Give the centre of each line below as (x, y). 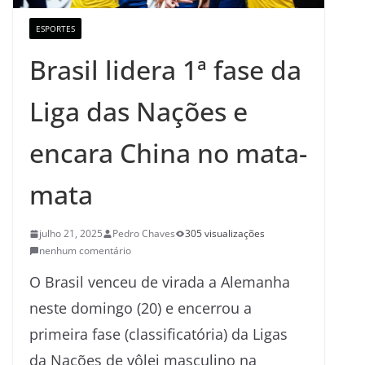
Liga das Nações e (139, 112)
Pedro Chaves (144, 234)
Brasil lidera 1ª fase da (165, 70)
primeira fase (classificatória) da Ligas (158, 334)
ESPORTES (55, 29)
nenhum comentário (85, 251)
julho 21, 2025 (71, 234)
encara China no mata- (168, 153)
